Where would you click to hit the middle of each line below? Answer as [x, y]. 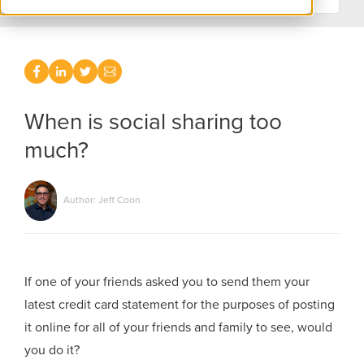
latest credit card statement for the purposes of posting [180, 304]
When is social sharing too [154, 122]
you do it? [52, 350]
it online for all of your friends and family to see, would [179, 327]
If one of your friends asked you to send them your [167, 282]
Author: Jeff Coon [101, 199]
